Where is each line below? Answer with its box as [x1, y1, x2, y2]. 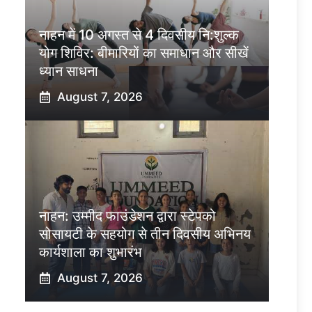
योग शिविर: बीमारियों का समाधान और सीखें [39, 45, 249, 62]
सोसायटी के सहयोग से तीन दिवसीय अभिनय [39, 226, 251, 243]
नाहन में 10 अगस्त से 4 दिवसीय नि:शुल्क [39, 26, 239, 44]
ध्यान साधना [39, 63, 98, 80]
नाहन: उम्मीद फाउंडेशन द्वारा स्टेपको [39, 208, 216, 225]
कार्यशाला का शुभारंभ [39, 244, 142, 261]
